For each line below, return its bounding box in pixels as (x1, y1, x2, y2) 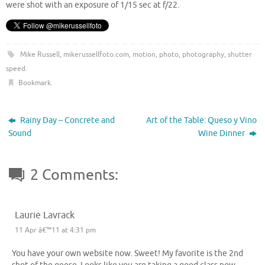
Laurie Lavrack (15, 208, 75, 221)
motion (132, 49, 156, 59)
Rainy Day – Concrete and (18, 115, 115, 125)
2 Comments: (30, 165, 119, 185)
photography (182, 49, 224, 59)
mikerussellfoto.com (63, 49, 129, 59)
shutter (227, 49, 252, 59)
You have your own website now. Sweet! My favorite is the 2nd (12, 248, 243, 258)
